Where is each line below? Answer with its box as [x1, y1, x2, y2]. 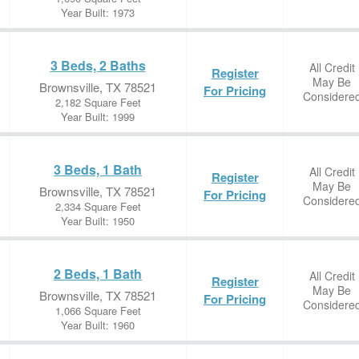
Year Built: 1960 [61, 317, 135, 333]
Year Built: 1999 [61, 109, 135, 124]
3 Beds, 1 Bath [54, 160, 142, 179]
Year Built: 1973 [61, 5, 135, 20]
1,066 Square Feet [54, 303, 141, 318]
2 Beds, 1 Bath [54, 264, 142, 283]
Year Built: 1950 [61, 213, 135, 228]
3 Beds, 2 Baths [50, 56, 146, 75]
